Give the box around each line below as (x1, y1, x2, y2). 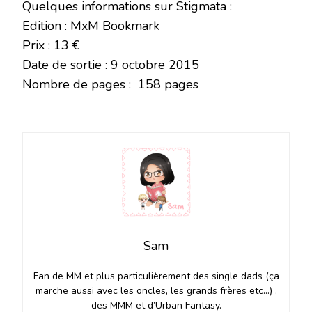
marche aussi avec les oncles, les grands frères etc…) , (35, 284, 277, 298)
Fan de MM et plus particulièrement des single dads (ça (33, 270, 279, 283)
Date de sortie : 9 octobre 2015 (22, 56, 199, 74)
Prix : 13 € (22, 37, 79, 54)
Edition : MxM (22, 17, 102, 35)
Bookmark (102, 17, 159, 35)
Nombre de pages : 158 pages (22, 76, 198, 93)
